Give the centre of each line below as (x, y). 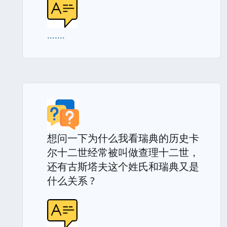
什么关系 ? (71, 181)
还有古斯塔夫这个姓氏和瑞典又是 (123, 166)
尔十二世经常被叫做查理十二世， (123, 152)
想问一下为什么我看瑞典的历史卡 (123, 138)
